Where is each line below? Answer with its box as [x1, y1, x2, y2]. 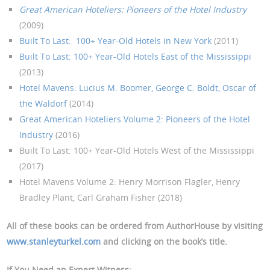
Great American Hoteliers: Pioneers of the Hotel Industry [19, 4, 247, 16]
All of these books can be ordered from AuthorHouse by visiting [7, 220, 263, 232]
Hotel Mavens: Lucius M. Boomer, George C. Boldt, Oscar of [19, 82, 257, 94]
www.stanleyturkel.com [7, 236, 101, 248]
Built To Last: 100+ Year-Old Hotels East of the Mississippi [19, 51, 252, 63]
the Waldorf [19, 98, 67, 110]
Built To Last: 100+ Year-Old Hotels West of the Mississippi [19, 145, 255, 157]
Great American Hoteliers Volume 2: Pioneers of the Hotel [19, 113, 251, 125]
